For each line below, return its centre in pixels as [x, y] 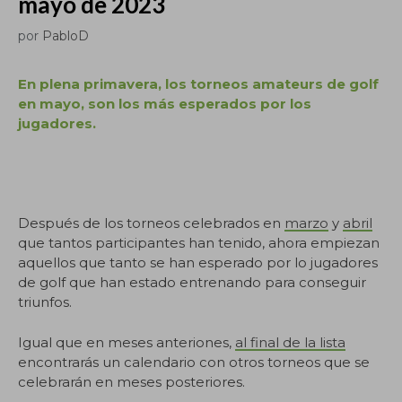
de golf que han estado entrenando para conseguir [192, 282]
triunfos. [45, 302]
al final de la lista [290, 342]
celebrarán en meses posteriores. [131, 381]
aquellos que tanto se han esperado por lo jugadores [198, 262]
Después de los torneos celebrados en [151, 223]
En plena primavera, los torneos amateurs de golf [198, 84]
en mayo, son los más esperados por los [165, 104]
